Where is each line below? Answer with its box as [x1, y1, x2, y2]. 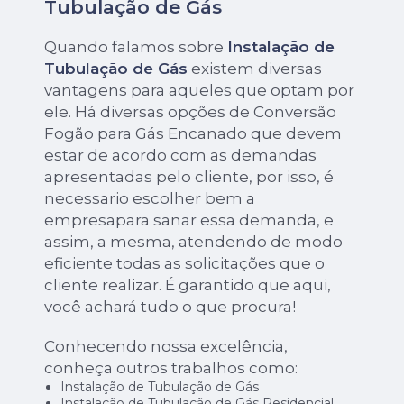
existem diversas [188, 60, 323, 78]
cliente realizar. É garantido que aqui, [44, 276, 332, 295]
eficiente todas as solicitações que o [44, 254, 326, 273]
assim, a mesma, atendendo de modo [44, 233, 344, 252]
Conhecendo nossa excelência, [44, 337, 289, 356]
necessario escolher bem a [44, 189, 256, 208]
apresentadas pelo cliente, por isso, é [44, 168, 335, 187]
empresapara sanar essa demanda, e [44, 211, 335, 230]
